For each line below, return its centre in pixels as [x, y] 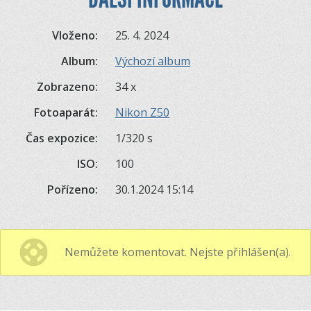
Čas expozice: [61, 138]
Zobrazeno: [67, 86]
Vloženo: [75, 35]
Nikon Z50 [142, 112]
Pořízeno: [72, 189]
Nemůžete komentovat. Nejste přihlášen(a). [178, 252]
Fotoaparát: [66, 112]
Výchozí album [153, 61]
